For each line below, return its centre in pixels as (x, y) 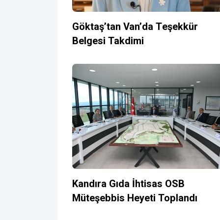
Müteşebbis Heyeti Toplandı (135, 198)
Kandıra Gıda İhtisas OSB (128, 184)
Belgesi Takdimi (108, 41)
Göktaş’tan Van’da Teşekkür (135, 27)
